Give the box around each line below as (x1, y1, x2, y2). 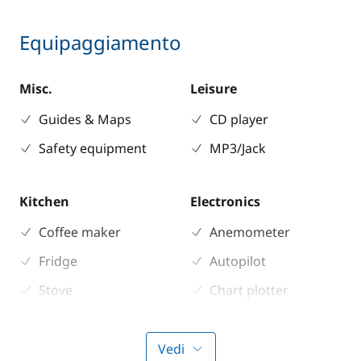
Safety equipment (39, 139, 147, 157)
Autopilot (210, 252, 266, 270)
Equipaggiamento (19, 29, 181, 56)
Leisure (190, 80, 237, 98)
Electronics (190, 193, 260, 210)
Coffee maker (39, 223, 121, 241)
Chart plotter (210, 281, 288, 299)
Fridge (39, 252, 77, 270)
